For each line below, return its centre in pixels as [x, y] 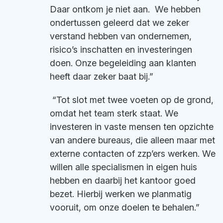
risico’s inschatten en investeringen [121, 50]
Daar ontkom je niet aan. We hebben [125, 9]
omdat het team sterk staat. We [114, 113]
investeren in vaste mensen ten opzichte [132, 127]
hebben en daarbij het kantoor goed [123, 180]
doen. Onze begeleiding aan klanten [123, 63]
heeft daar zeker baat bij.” [102, 76]
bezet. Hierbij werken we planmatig [121, 194]
